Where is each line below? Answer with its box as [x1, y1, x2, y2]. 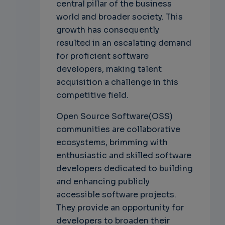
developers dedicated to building [56, 163, 193, 174]
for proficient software [56, 51, 149, 62]
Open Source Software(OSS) [56, 111, 173, 122]
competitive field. [56, 90, 129, 101]
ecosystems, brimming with [56, 137, 168, 148]
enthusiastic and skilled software [56, 150, 191, 161]
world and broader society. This [56, 12, 183, 23]
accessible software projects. [56, 189, 176, 200]
